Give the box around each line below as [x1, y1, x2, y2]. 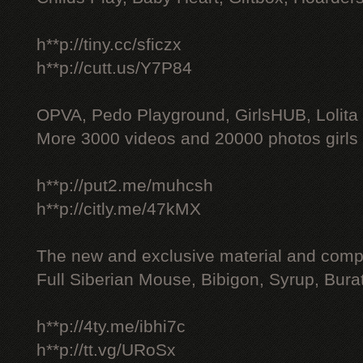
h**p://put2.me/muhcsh [36, 176, 213, 195]
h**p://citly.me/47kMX [36, 199, 201, 219]
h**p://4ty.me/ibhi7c [36, 317, 186, 336]
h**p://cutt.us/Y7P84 [36, 58, 192, 78]
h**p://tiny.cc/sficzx [36, 35, 181, 54]
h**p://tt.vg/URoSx [36, 340, 176, 360]
